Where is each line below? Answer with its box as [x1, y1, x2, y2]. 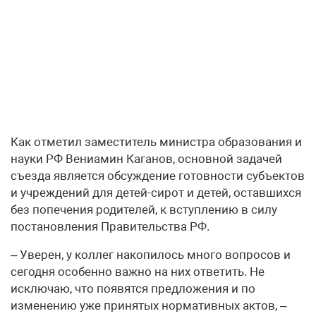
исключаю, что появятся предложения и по [11, 281, 255, 296]
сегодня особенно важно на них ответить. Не [11, 265, 265, 279]
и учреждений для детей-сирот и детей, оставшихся [11, 186, 301, 200]
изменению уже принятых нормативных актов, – [11, 298, 286, 313]
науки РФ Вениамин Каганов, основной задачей [11, 152, 282, 166]
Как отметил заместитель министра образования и [11, 135, 302, 150]
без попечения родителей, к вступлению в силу [11, 202, 277, 217]
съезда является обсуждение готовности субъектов [11, 169, 305, 183]
